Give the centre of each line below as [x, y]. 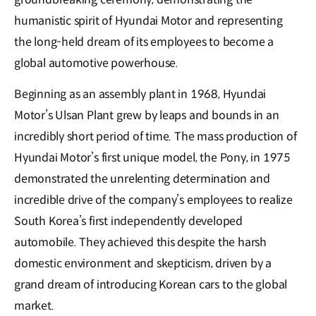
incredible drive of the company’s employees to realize [153, 200]
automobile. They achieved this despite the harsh [140, 243]
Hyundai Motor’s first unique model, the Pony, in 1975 [152, 158]
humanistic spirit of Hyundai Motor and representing [148, 21]
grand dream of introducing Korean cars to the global [151, 285]
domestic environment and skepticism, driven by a [143, 264]
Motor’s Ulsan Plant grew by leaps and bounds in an [147, 116]
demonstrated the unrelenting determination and [142, 179]
